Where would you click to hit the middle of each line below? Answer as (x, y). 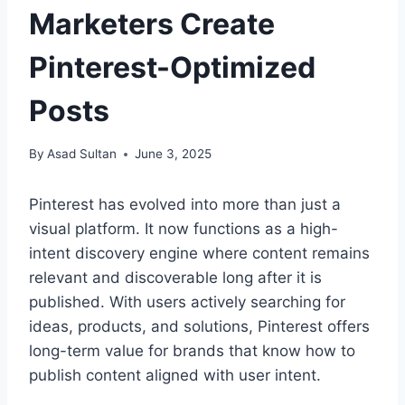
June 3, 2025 (174, 154)
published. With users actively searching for (187, 302)
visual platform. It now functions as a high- (184, 229)
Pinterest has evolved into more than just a (185, 205)
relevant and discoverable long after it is (175, 278)
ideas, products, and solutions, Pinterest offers (199, 327)
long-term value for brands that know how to (192, 351)
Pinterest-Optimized (172, 67)
